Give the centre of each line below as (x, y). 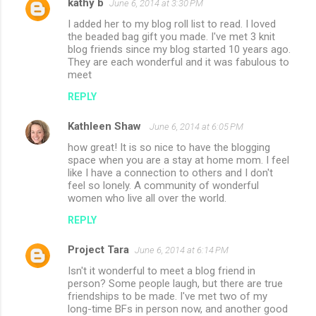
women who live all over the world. (147, 198)
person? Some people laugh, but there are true (175, 283)
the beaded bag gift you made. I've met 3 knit (171, 36)
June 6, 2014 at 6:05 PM (196, 126)
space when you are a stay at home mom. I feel (178, 160)
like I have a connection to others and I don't (170, 172)
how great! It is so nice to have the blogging (169, 147)
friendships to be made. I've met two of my (168, 296)
